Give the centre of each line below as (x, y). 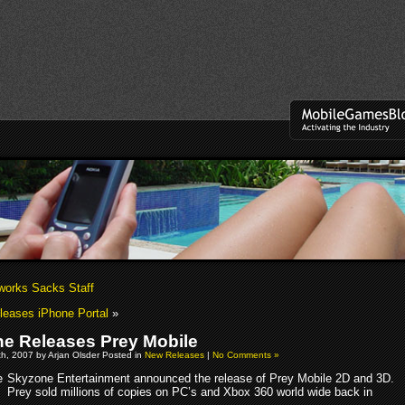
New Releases (174, 354)
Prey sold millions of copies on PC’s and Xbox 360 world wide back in (190, 391)
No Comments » (246, 354)
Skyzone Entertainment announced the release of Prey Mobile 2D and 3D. (201, 378)
